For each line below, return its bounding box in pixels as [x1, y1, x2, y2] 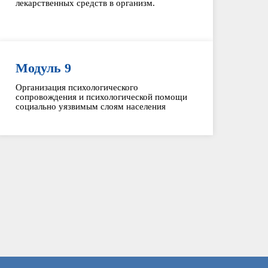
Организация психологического [15, 83, 138, 92]
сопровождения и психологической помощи [15, 92, 187, 102]
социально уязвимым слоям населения [15, 102, 166, 111]
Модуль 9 [15, 60, 71, 75]
